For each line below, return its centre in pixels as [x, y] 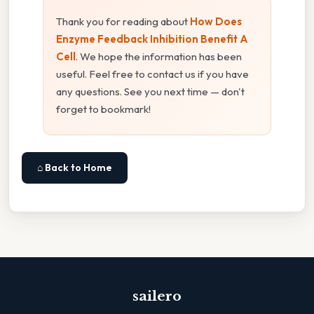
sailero [157, 296]
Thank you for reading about [123, 22]
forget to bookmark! [103, 109]
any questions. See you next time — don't [150, 92]
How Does [216, 22]
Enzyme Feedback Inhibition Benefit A [152, 39]
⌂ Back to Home [75, 168]
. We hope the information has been [159, 57]
